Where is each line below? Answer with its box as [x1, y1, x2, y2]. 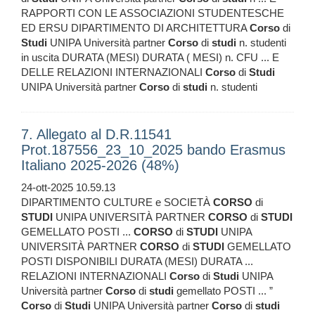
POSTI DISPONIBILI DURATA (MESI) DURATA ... [21, 255, 253, 268]
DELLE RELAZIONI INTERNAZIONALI [21, 66, 205, 79]
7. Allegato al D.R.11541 [21, 127, 172, 143]
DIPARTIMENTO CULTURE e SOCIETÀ [21, 196, 213, 209]
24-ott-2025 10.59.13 [21, 181, 115, 194]
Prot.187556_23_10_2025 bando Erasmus [21, 142, 285, 158]
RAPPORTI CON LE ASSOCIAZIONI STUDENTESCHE [21, 7, 284, 20]
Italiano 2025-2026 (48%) [21, 157, 179, 174]
